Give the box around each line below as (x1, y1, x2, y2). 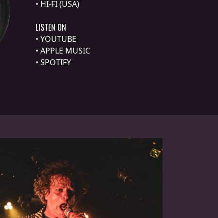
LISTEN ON (36, 21, 66, 34)
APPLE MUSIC (40, 45, 90, 56)
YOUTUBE (40, 34, 76, 45)
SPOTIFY (40, 57, 71, 68)
